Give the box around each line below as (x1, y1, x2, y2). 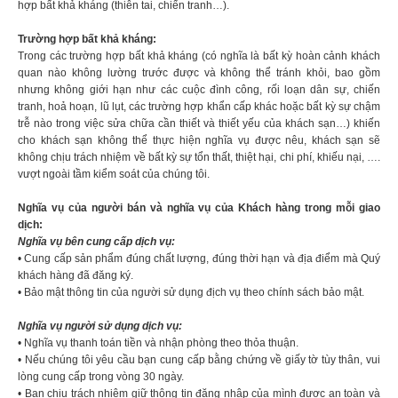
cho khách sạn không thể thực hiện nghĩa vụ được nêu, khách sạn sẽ (18, 134, 380, 147)
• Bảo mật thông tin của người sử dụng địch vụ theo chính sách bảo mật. (18, 286, 364, 299)
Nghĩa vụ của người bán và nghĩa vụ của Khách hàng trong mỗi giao (18, 202, 380, 215)
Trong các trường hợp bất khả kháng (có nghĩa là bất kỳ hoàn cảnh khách (18, 50, 380, 63)
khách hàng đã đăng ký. (18, 269, 133, 283)
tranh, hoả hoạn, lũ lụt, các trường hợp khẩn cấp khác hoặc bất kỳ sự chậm (18, 100, 380, 114)
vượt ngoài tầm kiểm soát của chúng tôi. (18, 168, 210, 181)
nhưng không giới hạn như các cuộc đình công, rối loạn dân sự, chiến (18, 84, 380, 97)
